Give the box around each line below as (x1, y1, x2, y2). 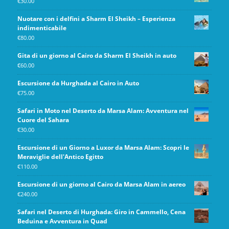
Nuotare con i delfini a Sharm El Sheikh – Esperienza (17, 14, 175, 24)
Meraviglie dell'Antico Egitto (17, 152, 103, 162)
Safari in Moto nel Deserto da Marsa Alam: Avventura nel (17, 106, 189, 116)
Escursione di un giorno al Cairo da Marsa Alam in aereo (17, 180, 186, 189)
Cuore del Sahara (17, 116, 69, 125)
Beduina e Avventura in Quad (17, 217, 107, 226)
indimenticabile (17, 24, 66, 33)
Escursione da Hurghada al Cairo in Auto (17, 79, 139, 88)
